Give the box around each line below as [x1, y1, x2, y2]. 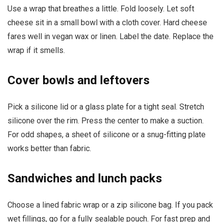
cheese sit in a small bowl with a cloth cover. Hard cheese [7, 17, 207, 27]
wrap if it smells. [7, 45, 65, 55]
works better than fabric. [7, 143, 91, 153]
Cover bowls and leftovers [7, 73, 150, 87]
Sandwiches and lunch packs [7, 171, 162, 185]
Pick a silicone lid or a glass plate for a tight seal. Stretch [7, 102, 204, 111]
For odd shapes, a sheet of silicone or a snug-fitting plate [7, 129, 206, 139]
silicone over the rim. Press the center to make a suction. [7, 115, 204, 125]
